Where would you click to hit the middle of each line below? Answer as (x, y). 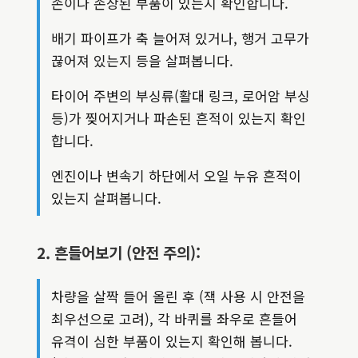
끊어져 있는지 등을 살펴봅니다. (142, 61)
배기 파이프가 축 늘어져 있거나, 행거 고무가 (180, 38)
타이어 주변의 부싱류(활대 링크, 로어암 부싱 (181, 96)
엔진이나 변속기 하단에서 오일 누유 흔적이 (176, 176)
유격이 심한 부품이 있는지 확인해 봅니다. (172, 341)
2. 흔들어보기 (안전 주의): (119, 253)
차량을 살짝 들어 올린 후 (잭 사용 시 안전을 (178, 296)
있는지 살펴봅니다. (106, 198)
